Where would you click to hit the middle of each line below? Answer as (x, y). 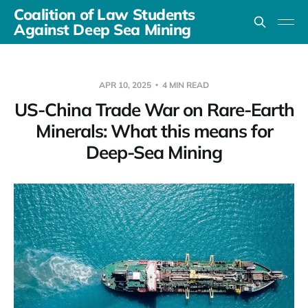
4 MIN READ (185, 85)
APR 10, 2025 (126, 85)
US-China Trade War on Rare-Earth (154, 110)
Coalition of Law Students (104, 14)
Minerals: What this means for (154, 131)
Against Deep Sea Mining (102, 30)
